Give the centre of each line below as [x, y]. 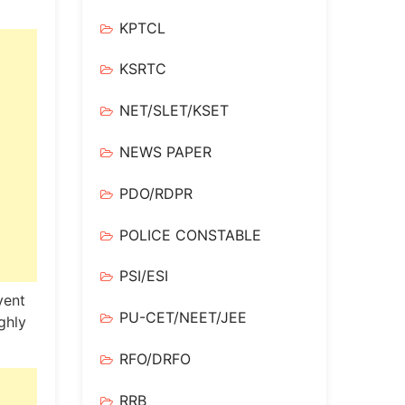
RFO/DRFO [155, 358]
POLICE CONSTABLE [190, 235]
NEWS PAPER [165, 151]
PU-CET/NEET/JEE [183, 318]
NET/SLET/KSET [174, 111]
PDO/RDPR [156, 193]
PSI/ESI [144, 276]
